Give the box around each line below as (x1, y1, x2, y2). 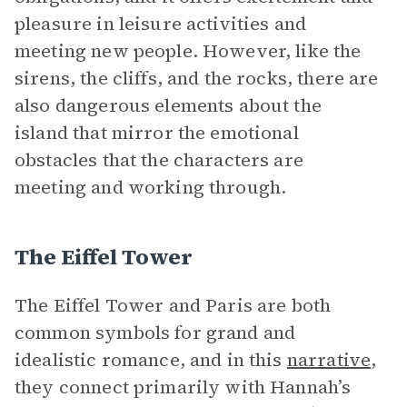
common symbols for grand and (15, 320, 296, 345)
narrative (286, 347, 372, 372)
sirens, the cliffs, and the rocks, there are (15, 65, 379, 91)
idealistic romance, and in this (15, 347, 287, 372)
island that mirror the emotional (15, 120, 299, 145)
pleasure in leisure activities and (15, 11, 307, 36)
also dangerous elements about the (15, 93, 322, 118)
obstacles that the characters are (15, 147, 303, 173)
